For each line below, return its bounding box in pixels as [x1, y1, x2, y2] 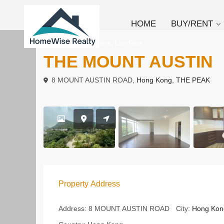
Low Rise [115, 39, 141, 47]
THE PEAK [176, 75, 210, 84]
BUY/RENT [171, 19, 213, 28]
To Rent [48, 39, 71, 47]
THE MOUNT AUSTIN [43, 52, 213, 71]
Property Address [58, 179, 120, 188]
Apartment [81, 39, 111, 47]
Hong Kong [136, 75, 172, 84]
